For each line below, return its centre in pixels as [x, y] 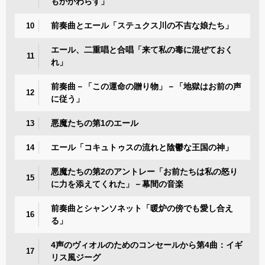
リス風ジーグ [76, 257]
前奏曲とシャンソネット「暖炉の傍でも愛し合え [142, 208]
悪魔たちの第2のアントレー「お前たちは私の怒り [144, 171]
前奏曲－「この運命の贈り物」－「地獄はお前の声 [146, 86]
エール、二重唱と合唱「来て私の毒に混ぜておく [142, 49]
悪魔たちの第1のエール [95, 123]
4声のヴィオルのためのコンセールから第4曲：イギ [147, 245]
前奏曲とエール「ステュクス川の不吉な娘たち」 [142, 25]
